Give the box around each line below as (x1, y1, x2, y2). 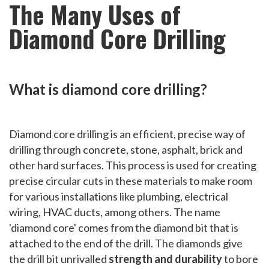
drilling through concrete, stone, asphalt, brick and (9, 143, 243, 157)
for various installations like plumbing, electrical (9, 190, 228, 204)
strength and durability (109, 252, 224, 266)
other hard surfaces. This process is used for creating (9, 159, 256, 172)
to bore (224, 252, 258, 266)
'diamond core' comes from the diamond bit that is (9, 221, 238, 235)
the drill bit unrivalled (9, 252, 109, 266)
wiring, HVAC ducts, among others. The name (9, 205, 220, 219)
